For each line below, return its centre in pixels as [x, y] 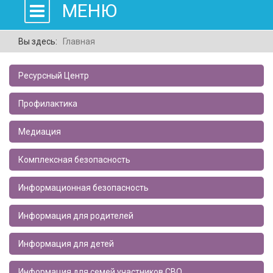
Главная [79, 41]
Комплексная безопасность [74, 159]
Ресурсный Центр [54, 75]
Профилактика [48, 103]
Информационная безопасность [83, 187]
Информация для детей [66, 243]
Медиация [40, 131]
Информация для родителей [76, 215]
